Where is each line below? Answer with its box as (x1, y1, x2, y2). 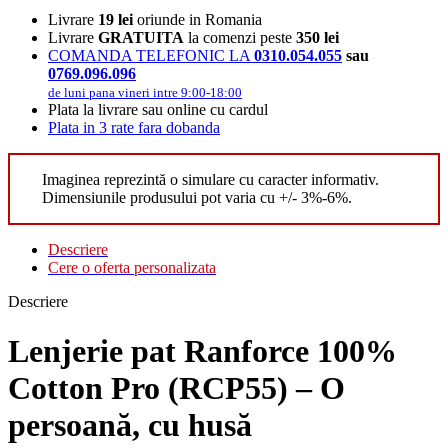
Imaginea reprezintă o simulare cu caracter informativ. (42, 171, 379, 189)
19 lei (98, 11, 133, 29)
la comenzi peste (184, 29, 296, 47)
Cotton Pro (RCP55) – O (8, 369, 345, 406)
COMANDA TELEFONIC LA (48, 47, 254, 65)
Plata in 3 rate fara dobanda (48, 119, 220, 137)
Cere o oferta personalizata (48, 259, 216, 277)
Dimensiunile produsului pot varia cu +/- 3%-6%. (42, 189, 352, 207)
